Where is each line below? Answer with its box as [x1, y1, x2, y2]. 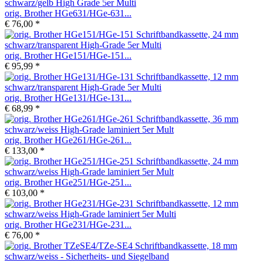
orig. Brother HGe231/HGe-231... [5, 219, 131, 230]
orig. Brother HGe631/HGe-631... [5, 8, 131, 18]
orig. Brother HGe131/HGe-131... [5, 92, 131, 103]
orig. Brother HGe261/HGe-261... [5, 134, 131, 145]
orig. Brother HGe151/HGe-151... [5, 50, 131, 60]
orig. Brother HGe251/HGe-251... [5, 177, 131, 187]
